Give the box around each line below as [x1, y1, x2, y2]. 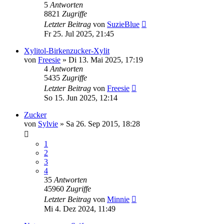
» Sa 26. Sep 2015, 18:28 [58, 119, 140, 128]
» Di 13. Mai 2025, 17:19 [60, 55, 143, 64]
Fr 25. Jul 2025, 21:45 [44, 29, 114, 38]
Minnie [107, 194, 129, 203]
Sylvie [38, 119, 58, 128]
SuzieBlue [107, 19, 139, 28]
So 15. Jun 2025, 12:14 [44, 93, 117, 102]
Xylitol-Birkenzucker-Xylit [24, 46, 109, 55]
